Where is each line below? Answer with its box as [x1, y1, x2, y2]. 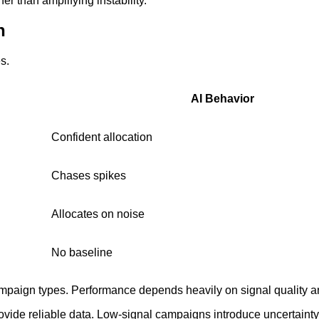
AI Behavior [191, 93, 254, 105]
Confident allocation [51, 131, 152, 144]
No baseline [51, 246, 113, 259]
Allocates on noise [51, 208, 145, 221]
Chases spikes [51, 169, 126, 182]
